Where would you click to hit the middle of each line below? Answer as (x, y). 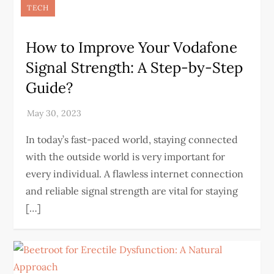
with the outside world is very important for (126, 157)
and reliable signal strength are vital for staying (132, 191)
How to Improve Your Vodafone (132, 47)
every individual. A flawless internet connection (135, 174)
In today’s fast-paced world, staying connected (132, 139)
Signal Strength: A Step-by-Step (135, 68)
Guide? (50, 88)
